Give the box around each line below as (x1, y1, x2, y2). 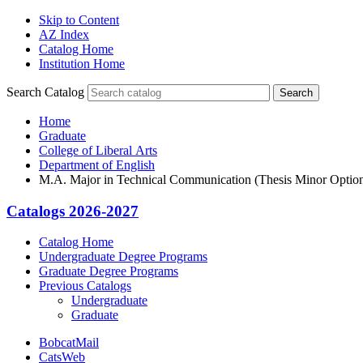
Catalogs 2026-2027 (6, 202, 139, 220)
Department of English (39, 158, 155, 172)
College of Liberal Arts (39, 143, 157, 157)
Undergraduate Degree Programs (39, 250, 207, 264)
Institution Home (39, 57, 125, 70)
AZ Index (39, 28, 89, 41)
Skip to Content (39, 13, 119, 27)
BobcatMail (39, 335, 99, 350)
